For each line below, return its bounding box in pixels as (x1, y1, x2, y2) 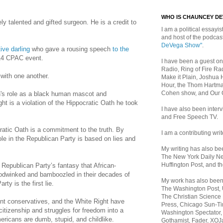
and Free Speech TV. (161, 113, 218, 120)
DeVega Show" (161, 42, 202, 49)
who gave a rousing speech (30, 45, 112, 53)
